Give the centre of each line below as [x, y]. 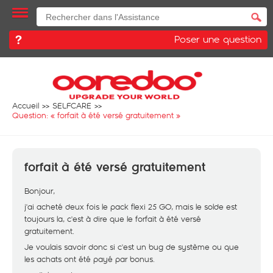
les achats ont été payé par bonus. [90, 259]
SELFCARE [72, 105]
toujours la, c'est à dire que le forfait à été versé [113, 219]
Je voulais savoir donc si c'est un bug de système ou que [132, 247]
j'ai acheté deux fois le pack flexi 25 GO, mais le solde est [131, 207]
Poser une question [218, 39]
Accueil [26, 105]
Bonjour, [40, 191]
